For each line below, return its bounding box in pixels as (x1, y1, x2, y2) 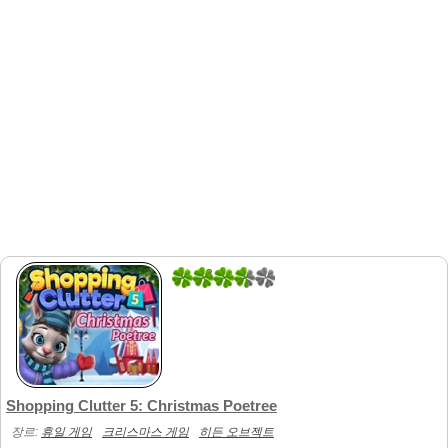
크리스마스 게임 (102, 425, 189, 439)
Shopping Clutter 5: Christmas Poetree (6, 398, 277, 414)
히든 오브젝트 (199, 425, 274, 439)
